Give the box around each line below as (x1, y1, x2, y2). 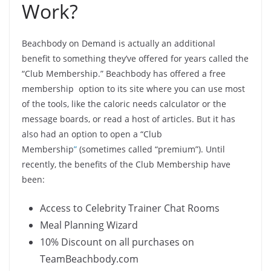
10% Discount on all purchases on (40, 235, 194, 249)
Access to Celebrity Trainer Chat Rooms (40, 201, 220, 215)
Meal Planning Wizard (40, 218, 138, 232)
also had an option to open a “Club (22, 128, 162, 140)
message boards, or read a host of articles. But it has (22, 113, 235, 125)
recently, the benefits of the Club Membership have (22, 158, 230, 171)
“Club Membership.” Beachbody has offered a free (22, 68, 226, 80)
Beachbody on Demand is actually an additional (22, 38, 215, 50)
